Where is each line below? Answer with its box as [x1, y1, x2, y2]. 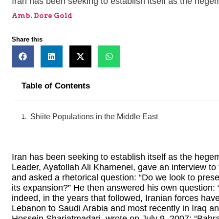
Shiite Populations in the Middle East [30, 112, 158, 121]
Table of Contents [22, 81, 90, 91]
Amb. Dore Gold [12, 12, 72, 20]
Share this [12, 36, 43, 44]
